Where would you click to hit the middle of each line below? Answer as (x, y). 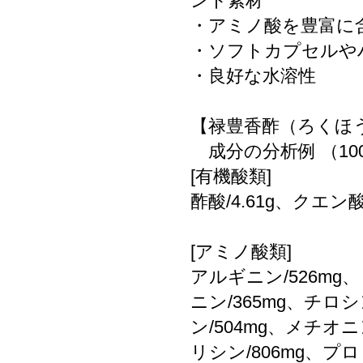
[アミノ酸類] (241, 252)
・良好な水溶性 (253, 76)
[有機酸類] (231, 176)
